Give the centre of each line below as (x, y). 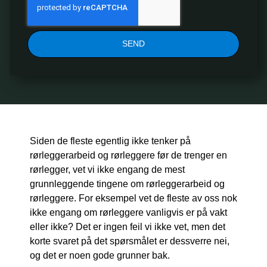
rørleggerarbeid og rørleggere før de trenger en (128, 155)
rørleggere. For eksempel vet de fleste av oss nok (133, 198)
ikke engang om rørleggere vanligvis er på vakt (128, 212)
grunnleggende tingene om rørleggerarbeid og (127, 184)
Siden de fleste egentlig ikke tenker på (110, 141)
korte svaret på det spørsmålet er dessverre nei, (130, 241)
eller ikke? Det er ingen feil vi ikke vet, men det (128, 226)
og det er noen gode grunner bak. (100, 255)
